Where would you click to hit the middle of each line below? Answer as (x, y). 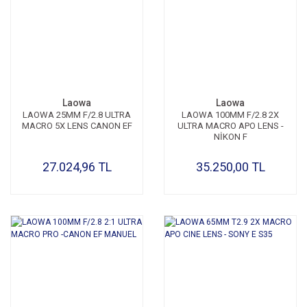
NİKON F (230, 137)
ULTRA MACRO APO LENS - (230, 126)
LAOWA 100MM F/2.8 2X (230, 115)
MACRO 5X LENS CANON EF (77, 126)
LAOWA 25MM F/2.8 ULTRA (77, 115)
